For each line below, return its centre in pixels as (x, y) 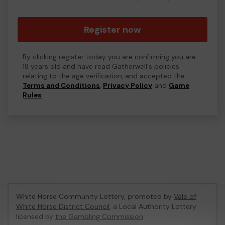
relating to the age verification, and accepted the (104, 76)
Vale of (185, 196)
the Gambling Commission (99, 216)
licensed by (36, 216)
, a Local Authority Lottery (153, 206)
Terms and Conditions (61, 86)
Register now (113, 30)
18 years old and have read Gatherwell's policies (101, 67)
